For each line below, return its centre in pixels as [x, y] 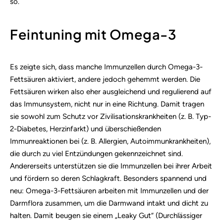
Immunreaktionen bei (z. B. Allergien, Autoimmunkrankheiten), [110, 141]
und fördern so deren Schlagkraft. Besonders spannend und [108, 178]
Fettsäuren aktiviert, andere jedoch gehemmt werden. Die [105, 79]
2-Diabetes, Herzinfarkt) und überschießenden [85, 129]
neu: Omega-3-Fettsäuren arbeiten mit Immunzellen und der [109, 191]
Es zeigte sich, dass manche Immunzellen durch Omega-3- [106, 67]
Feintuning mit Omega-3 [93, 34]
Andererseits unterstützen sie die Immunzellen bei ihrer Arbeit [111, 166]
